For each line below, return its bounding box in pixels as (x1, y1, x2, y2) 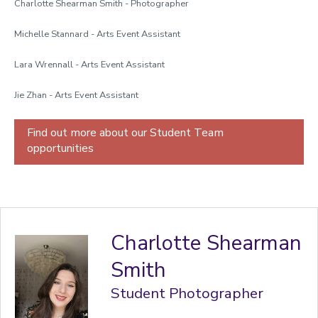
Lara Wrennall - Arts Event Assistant (14, 58, 165, 71)
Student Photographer (111, 283, 264, 303)
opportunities (27, 141, 94, 156)
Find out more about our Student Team (27, 125, 224, 141)
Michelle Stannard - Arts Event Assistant (14, 28, 182, 40)
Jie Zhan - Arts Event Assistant (14, 89, 138, 102)
